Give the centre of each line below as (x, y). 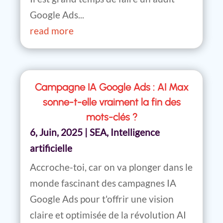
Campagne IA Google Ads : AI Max (111, 87)
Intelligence (135, 132)
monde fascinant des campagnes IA (103, 183)
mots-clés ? (111, 117)
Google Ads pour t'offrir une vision (102, 199)
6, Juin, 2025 (56, 132)
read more (52, 30)
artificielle (51, 148)
